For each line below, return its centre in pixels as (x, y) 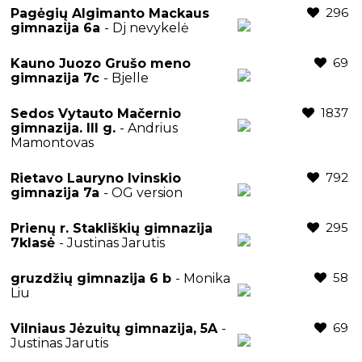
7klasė (35, 242)
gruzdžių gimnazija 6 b (93, 278)
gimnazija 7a (57, 192)
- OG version (143, 192)
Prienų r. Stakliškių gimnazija (112, 228)
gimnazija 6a (57, 27)
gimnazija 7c (57, 78)
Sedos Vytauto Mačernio (96, 113)
